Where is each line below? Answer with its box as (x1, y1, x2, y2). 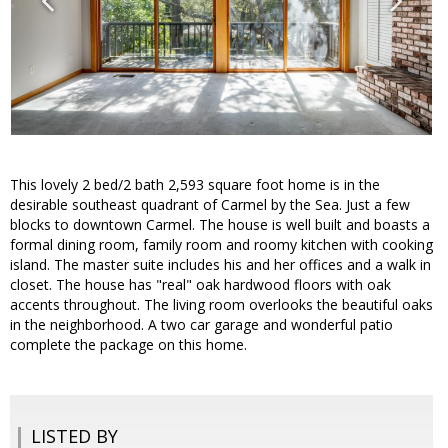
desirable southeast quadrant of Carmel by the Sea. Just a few (10, 195, 410, 215)
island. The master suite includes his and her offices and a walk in (10, 255, 431, 275)
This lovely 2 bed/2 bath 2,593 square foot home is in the (10, 175, 380, 195)
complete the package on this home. (10, 335, 247, 355)
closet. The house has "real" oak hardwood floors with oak (10, 275, 391, 295)
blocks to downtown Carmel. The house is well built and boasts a (10, 215, 430, 235)
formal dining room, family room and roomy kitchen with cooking (10, 235, 433, 255)
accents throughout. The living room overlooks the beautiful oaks (10, 295, 433, 315)
